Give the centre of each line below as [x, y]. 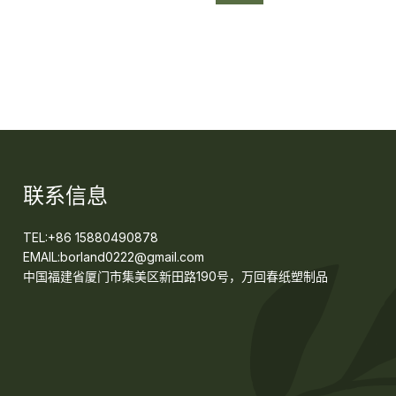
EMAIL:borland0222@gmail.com [114, 257]
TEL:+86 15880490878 [91, 237]
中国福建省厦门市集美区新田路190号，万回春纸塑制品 [176, 276]
